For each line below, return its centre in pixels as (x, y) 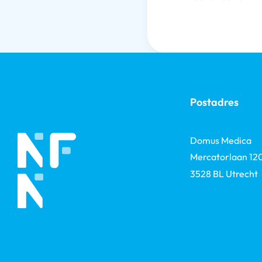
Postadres (215, 102)
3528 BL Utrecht (224, 173)
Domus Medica (221, 141)
